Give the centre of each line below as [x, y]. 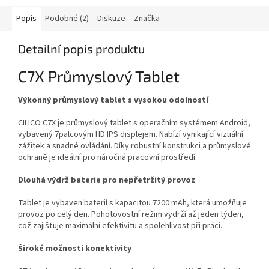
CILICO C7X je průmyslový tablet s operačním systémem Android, [134, 123]
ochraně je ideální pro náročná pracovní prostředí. [107, 157]
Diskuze [111, 19]
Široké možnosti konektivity [75, 248]
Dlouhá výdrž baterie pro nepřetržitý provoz [107, 180]
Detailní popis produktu [81, 49]
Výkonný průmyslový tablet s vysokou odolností [113, 100]
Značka [147, 19]
